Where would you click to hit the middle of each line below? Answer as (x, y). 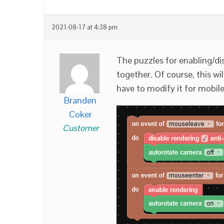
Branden (80, 100)
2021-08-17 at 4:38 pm (84, 27)
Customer (80, 128)
